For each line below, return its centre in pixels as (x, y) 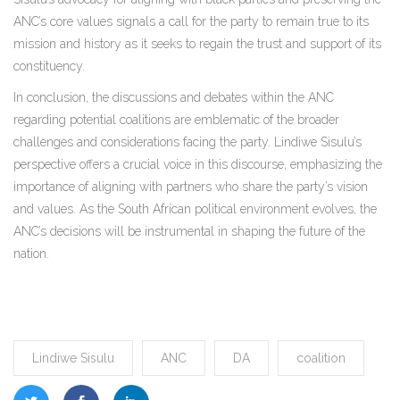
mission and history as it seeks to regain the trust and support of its (197, 44)
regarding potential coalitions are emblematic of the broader (176, 120)
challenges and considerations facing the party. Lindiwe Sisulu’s (187, 142)
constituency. (49, 67)
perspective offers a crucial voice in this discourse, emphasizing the (198, 165)
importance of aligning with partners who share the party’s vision (191, 187)
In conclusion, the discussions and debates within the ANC (174, 98)
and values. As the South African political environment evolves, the (195, 209)
